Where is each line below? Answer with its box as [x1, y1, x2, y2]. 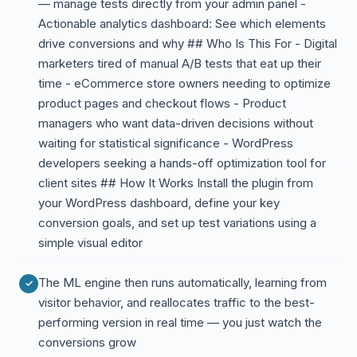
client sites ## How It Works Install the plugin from [38, 175, 313, 190]
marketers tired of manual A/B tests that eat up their [38, 56, 321, 71]
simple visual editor [38, 235, 143, 250]
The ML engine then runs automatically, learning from [38, 275, 327, 290]
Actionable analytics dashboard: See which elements [38, 16, 326, 31]
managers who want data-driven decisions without [38, 116, 313, 131]
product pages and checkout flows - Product [38, 96, 286, 111]
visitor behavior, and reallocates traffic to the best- [38, 295, 315, 310]
